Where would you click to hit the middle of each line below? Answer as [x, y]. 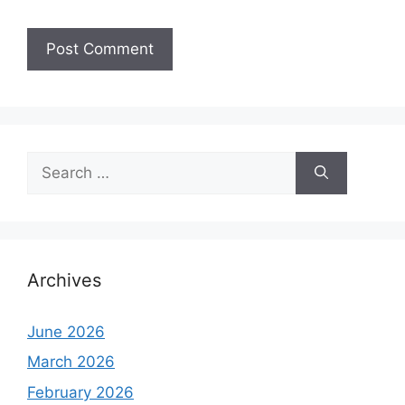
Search [52, 161]
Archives [64, 280]
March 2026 [71, 362]
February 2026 [80, 392]
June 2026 [66, 331]
